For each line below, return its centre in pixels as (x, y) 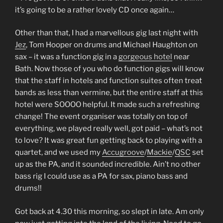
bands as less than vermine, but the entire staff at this (109, 93)
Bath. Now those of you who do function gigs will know (110, 69)
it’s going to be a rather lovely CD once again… (95, 10)
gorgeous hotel (145, 57)
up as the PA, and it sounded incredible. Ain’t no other (108, 165)
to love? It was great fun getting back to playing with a (109, 141)
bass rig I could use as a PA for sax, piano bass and (101, 176)
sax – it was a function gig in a (67, 57)
